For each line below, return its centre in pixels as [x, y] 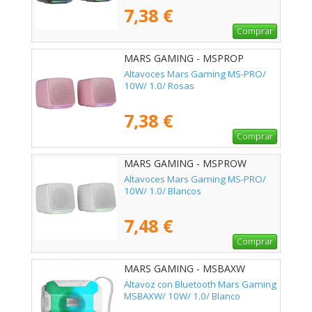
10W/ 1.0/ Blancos [163, 191]
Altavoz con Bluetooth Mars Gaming [200, 284]
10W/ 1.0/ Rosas [159, 86]
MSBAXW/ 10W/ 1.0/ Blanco [182, 296]
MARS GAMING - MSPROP [184, 58]
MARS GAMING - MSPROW [185, 164]
